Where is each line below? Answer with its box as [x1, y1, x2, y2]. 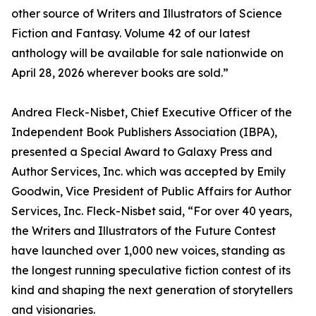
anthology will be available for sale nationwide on [11, 46, 284, 61]
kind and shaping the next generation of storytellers [11, 283, 293, 298]
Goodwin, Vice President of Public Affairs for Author [11, 184, 291, 199]
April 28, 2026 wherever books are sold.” [11, 66, 229, 80]
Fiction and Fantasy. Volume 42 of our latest [11, 26, 250, 41]
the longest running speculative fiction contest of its [11, 263, 291, 278]
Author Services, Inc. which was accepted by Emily [11, 164, 286, 179]
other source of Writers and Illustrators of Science [11, 6, 282, 21]
